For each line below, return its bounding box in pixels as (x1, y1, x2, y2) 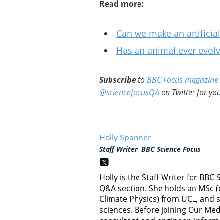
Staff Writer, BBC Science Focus (99, 144, 201, 154)
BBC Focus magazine (147, 74, 218, 85)
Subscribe (99, 74, 136, 85)
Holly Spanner (99, 132, 151, 143)
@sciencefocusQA (99, 87, 159, 98)
